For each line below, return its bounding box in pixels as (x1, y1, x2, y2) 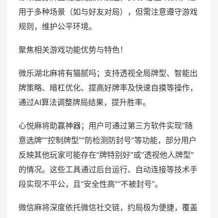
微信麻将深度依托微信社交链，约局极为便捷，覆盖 (18, 202, 198, 213)
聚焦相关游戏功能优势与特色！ (18, 45, 127, 55)
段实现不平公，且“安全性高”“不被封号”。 (18, 179, 163, 189)
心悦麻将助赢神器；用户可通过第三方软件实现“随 (18, 121, 193, 131)
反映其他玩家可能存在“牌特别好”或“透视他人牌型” (18, 150, 194, 160)
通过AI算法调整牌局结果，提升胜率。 (18, 97, 150, 108)
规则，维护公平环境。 (18, 21, 96, 32)
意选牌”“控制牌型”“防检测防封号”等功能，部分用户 (18, 135, 197, 145)
